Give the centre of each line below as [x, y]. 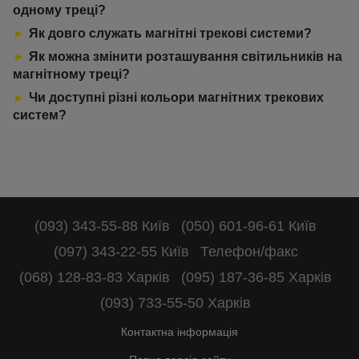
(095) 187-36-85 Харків [256, 277]
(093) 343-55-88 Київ [102, 226]
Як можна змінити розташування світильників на [184, 56]
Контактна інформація [179, 331]
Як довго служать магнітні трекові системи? [169, 33]
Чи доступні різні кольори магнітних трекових [175, 97]
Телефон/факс [249, 251]
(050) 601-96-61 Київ [249, 226]
